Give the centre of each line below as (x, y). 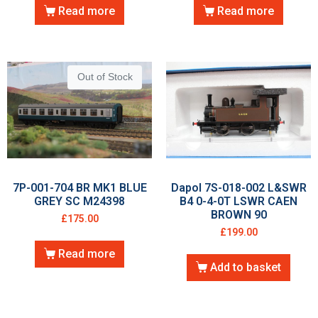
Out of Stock (105, 77)
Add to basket (246, 267)
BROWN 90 (238, 215)
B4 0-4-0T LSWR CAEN (238, 202)
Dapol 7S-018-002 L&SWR (238, 188)
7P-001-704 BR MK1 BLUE (79, 188)
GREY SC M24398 (79, 202)
